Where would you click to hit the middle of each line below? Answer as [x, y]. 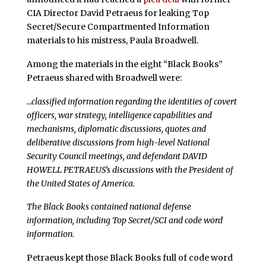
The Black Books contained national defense [109, 207]
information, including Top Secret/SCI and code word [124, 221]
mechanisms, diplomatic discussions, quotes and [116, 129]
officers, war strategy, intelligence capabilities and [119, 115]
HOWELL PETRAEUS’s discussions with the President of [130, 170]
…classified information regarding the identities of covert [132, 101]
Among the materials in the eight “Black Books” [124, 64]
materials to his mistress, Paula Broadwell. [112, 40]
